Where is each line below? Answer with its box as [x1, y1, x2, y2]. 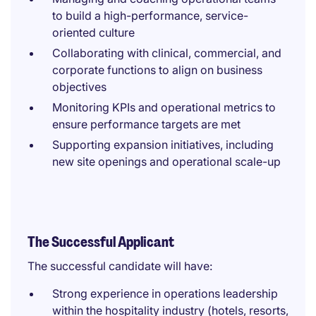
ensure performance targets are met [52, 117, 241, 131]
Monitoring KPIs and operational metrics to [52, 100, 276, 114]
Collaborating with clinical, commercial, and [52, 46, 281, 60]
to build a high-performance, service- [52, 8, 248, 23]
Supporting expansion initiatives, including [52, 138, 274, 152]
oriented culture [52, 25, 135, 39]
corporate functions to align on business [52, 63, 262, 77]
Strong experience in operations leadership [52, 286, 278, 300]
